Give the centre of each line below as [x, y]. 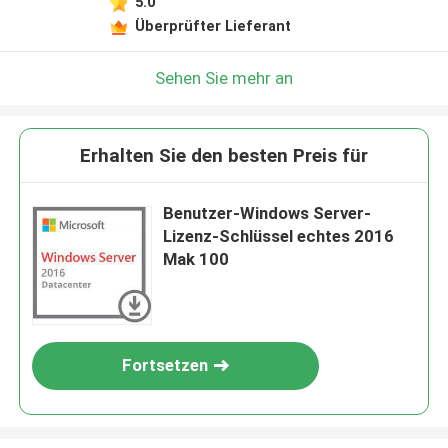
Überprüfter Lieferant [212, 25]
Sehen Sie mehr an [224, 77]
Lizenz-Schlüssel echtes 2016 [279, 236]
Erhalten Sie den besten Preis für [224, 156]
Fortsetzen [165, 365]
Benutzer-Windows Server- [267, 213]
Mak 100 [196, 259]
